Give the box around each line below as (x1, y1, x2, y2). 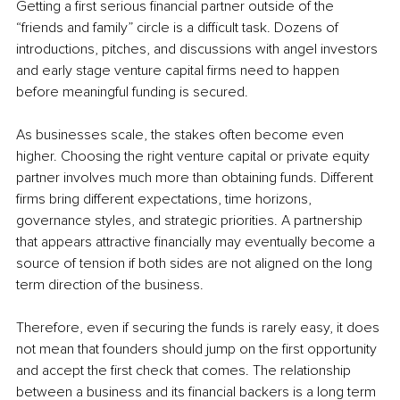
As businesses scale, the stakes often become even (16, 125, 347, 144)
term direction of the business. (16, 275, 204, 294)
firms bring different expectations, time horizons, (16, 189, 315, 208)
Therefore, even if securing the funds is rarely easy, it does (16, 318, 383, 337)
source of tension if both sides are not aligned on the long (16, 254, 376, 272)
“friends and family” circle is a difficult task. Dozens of (16, 18, 342, 37)
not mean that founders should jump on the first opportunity (16, 339, 380, 358)
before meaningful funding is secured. (16, 82, 248, 101)
